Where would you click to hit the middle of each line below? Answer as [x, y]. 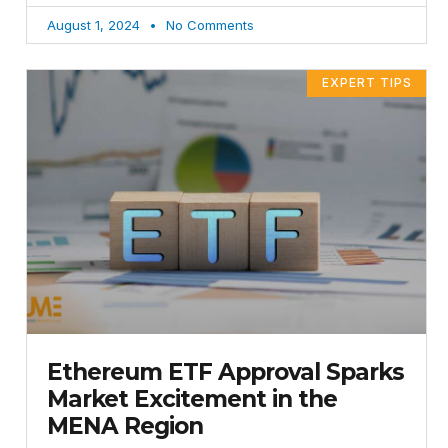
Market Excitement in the [192, 398]
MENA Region [125, 425]
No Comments [208, 25]
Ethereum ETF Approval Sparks [225, 371]
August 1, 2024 [95, 25]
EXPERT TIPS [366, 83]
